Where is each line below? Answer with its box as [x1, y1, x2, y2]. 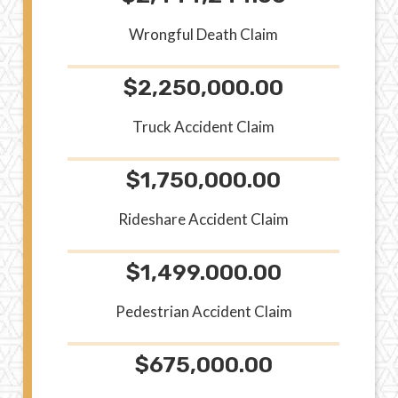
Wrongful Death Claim [129, 24, 278, 44]
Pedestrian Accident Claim [115, 301, 292, 321]
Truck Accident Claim [132, 116, 275, 136]
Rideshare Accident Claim [118, 209, 289, 228]
